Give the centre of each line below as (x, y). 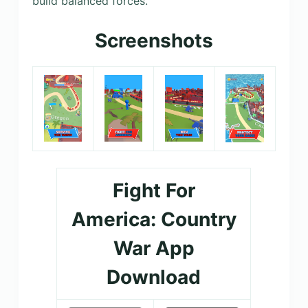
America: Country (154, 219)
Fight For (154, 190)
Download (154, 277)
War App (154, 248)
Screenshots (154, 40)
